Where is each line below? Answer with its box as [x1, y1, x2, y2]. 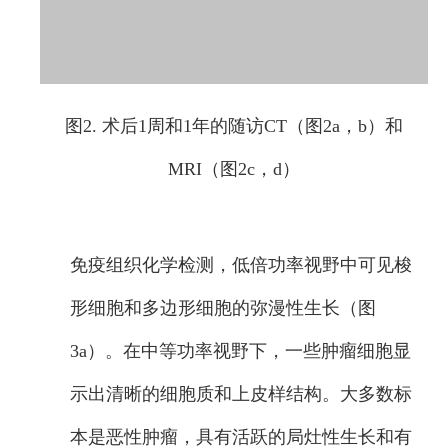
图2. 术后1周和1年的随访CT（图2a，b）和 [65, 116, 403, 136]
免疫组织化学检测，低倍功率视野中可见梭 [70, 255, 412, 275]
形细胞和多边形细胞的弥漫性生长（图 [70, 298, 376, 318]
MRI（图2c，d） [168, 159, 300, 179]
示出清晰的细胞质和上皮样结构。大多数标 [70, 384, 412, 404]
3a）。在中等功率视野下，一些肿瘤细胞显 [70, 341, 411, 361]
